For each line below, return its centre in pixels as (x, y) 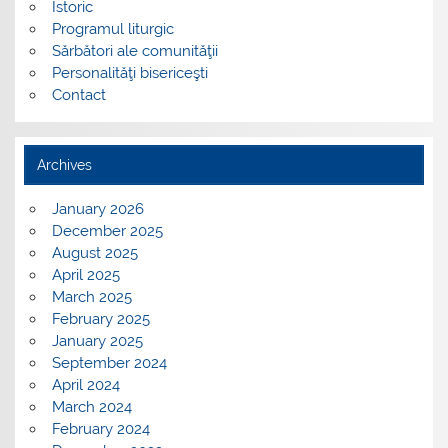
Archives (64, 164)
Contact (78, 95)
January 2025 (97, 341)
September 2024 (109, 363)
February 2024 (100, 429)
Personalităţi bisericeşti (129, 73)
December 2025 (107, 231)
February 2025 (100, 319)
